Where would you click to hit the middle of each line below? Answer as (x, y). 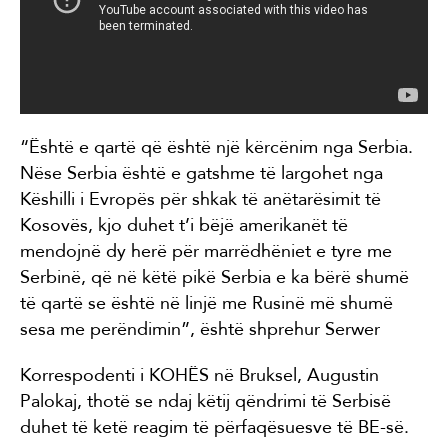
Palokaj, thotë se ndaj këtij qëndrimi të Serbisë (205, 401)
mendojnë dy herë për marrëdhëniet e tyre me (206, 251)
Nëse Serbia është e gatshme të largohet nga (201, 173)
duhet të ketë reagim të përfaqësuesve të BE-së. (214, 427)
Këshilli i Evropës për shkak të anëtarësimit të (200, 199)
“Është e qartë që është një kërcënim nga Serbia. (216, 147)
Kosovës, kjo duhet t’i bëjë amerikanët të (184, 225)
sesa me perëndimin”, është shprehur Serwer (200, 329)
